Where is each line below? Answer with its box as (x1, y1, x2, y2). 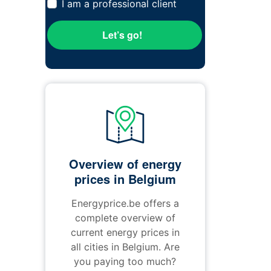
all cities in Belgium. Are (70, 241, 180, 253)
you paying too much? (74, 255, 176, 267)
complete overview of (74, 212, 175, 224)
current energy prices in (70, 226, 180, 238)
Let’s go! (102, 28, 143, 42)
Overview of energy (68, 155, 181, 172)
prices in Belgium (74, 170, 176, 188)
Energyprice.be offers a (71, 197, 179, 209)
